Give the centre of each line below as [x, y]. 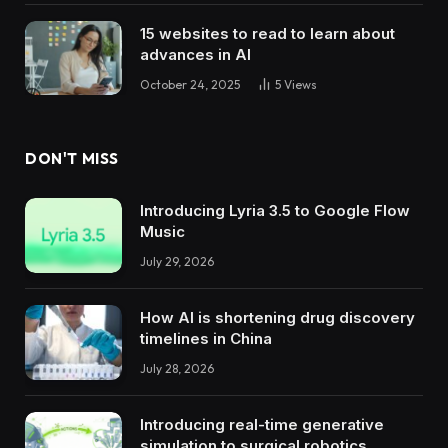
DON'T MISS [72, 159]
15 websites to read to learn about [267, 33]
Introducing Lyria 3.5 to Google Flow [275, 211]
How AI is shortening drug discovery [277, 317]
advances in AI [195, 54]
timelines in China [206, 338]
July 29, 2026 [177, 262]
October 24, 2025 [190, 84]
